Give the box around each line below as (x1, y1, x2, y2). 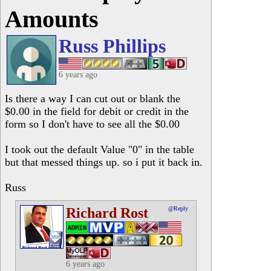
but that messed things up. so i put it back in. (5, 156, 203, 168)
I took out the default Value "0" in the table (5, 143, 194, 155)
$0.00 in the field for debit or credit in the (5, 105, 189, 117)
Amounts (5, 5, 99, 33)
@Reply (168, 205, 188, 212)
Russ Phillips (59, 35, 166, 57)
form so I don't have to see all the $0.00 (5, 118, 180, 130)
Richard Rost (66, 205, 148, 221)
